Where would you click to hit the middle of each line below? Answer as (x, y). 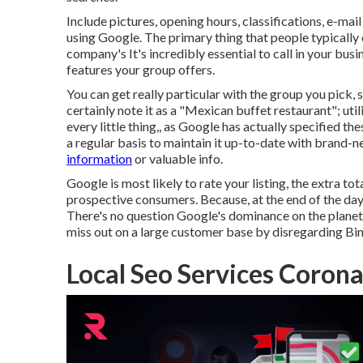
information (99, 158)
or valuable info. (177, 158)
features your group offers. (141, 69)
